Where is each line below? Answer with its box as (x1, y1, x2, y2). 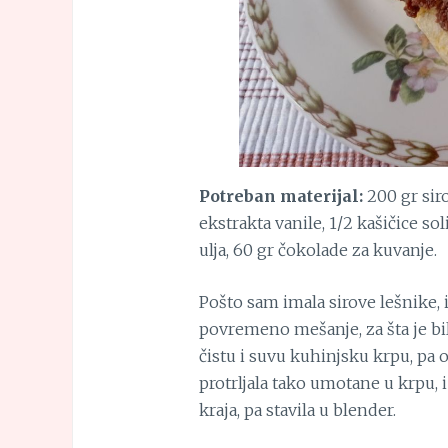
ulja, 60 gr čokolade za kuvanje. (198, 239, 437, 260)
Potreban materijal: (198, 185, 363, 206)
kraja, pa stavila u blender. (198, 400, 396, 421)
